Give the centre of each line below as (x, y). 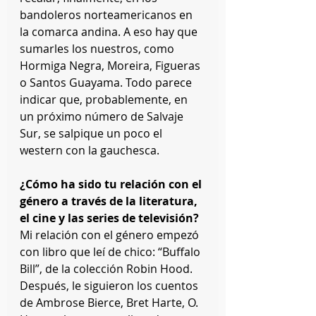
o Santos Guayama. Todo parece (107, 83)
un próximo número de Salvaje (103, 117)
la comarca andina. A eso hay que (110, 32)
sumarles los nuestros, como (98, 49)
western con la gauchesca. (91, 151)
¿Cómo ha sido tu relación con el (112, 184)
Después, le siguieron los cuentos (110, 286)
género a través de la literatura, (110, 201)
